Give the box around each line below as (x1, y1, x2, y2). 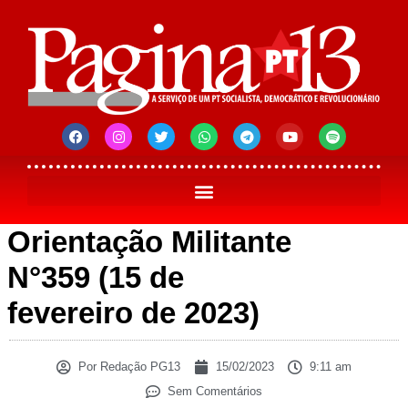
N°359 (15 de (7, 260, 184, 295)
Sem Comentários (168, 384, 262, 399)
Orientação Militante (7, 225, 291, 260)
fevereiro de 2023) (7, 296, 260, 331)
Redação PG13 (97, 360, 180, 374)
